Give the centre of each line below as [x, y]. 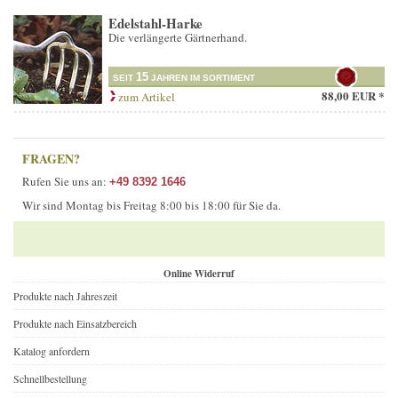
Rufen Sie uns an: [66, 182]
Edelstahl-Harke [155, 24]
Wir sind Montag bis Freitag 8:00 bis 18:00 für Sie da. [151, 206]
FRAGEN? [51, 159]
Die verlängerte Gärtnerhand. [178, 38]
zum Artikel [145, 97]
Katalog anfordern [52, 351]
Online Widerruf [199, 274]
